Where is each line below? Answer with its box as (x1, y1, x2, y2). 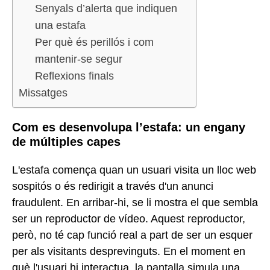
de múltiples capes (12, 135, 121, 149)
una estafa (35, 19, 86, 32)
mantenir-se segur (35, 53, 122, 66)
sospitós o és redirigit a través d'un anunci (12, 180, 213, 192)
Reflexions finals (35, 70, 114, 83)
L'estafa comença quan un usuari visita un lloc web (12, 163, 256, 176)
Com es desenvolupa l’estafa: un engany (12, 121, 245, 134)
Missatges (19, 87, 67, 99)
